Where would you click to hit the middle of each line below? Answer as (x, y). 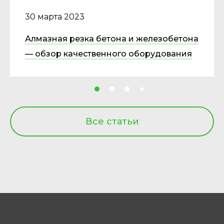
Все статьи (112, 121)
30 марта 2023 (55, 17)
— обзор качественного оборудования (108, 54)
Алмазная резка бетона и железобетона (112, 39)
